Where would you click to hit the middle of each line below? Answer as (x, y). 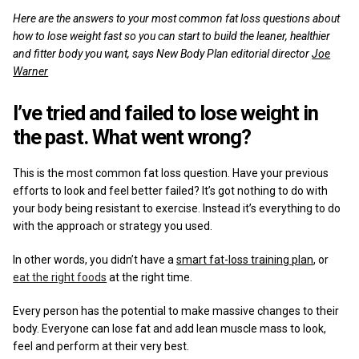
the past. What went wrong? (132, 137)
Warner (31, 71)
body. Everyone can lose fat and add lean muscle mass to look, (170, 328)
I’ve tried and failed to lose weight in (166, 113)
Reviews (43, 12)
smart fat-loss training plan (245, 259)
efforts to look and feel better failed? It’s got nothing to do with (171, 190)
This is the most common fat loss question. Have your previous (171, 173)
